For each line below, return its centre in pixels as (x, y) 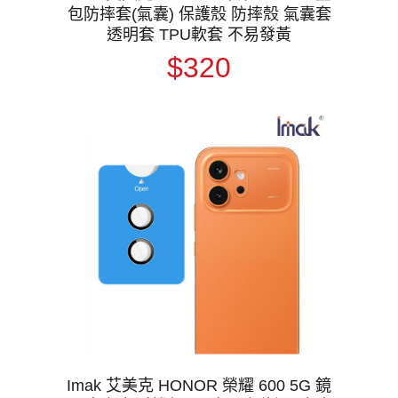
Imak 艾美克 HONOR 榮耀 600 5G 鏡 (199, 386)
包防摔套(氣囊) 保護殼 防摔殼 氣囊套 (199, 14)
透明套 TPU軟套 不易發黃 (199, 34)
